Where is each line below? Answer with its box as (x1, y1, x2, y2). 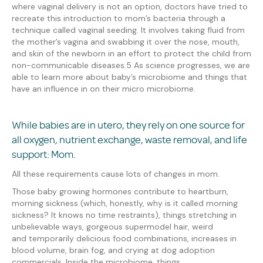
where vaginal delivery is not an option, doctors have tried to (12, 1, 248, 12)
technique (12, 25, 50, 36)
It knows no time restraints (49, 210, 155, 221)
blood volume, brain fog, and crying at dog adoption (12, 245, 215, 256)
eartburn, (193, 186, 228, 197)
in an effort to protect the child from (106, 48, 251, 59)
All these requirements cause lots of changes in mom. (12, 168, 220, 180)
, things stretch (159, 210, 217, 221)
